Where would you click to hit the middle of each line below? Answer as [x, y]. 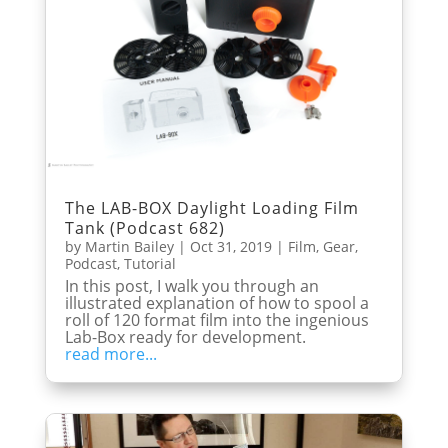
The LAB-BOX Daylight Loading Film [211, 208]
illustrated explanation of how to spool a [216, 303]
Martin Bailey [129, 246]
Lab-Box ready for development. [185, 337]
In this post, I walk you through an [191, 286]
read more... [110, 354]
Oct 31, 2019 [230, 246]
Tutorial [149, 263]
